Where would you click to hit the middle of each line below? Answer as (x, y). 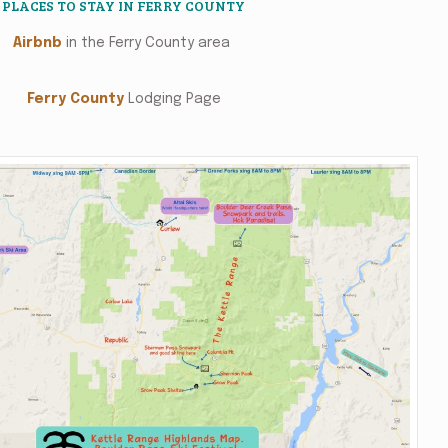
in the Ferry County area (148, 42)
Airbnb (38, 42)
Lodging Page (172, 98)
